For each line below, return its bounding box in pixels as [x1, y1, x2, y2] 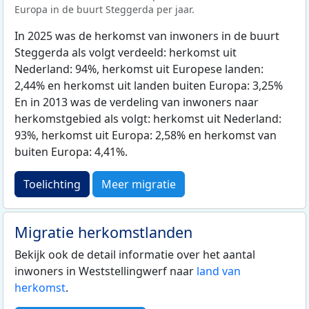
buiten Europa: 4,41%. [14, 143, 128, 159]
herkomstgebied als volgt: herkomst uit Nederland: [14, 110, 281, 126]
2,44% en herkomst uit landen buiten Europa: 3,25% [14, 77, 283, 93]
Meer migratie [101, 176, 176, 192]
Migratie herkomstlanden [14, 221, 192, 242]
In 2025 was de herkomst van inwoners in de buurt [14, 28, 279, 43]
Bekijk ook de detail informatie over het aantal [14, 246, 255, 262]
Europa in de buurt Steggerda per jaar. [14, 2, 195, 16]
